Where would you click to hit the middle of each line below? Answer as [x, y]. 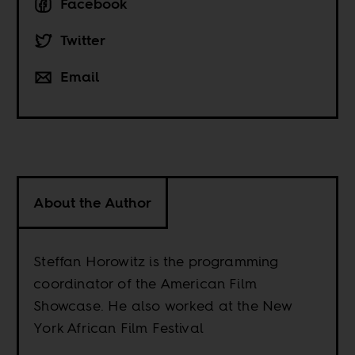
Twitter [83, 40]
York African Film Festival [118, 328]
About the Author [93, 203]
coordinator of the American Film [145, 284]
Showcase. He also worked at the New [163, 306]
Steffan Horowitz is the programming [156, 261]
